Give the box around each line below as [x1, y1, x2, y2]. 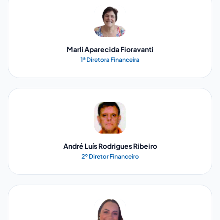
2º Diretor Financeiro [81, 152, 139, 160]
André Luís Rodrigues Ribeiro [63, 141, 157, 150]
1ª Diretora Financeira [81, 55, 139, 63]
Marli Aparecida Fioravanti [66, 44, 154, 54]
